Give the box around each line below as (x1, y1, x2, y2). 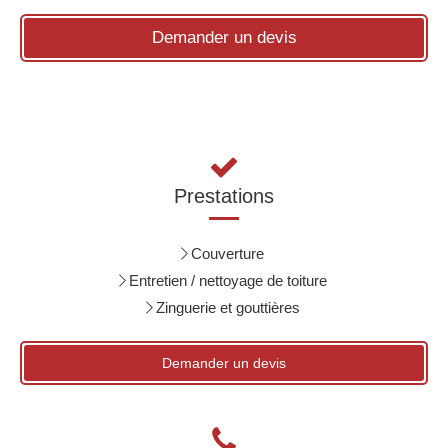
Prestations (174, 185, 274, 207)
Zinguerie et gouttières (155, 299, 300, 316)
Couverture (191, 245, 264, 262)
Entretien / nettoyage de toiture (128, 272, 327, 289)
